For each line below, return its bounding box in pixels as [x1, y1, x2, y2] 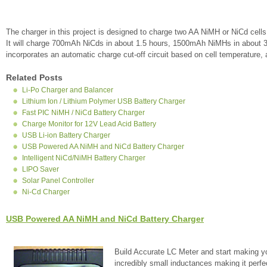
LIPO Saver [22, 165, 59, 173]
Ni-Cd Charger [22, 188, 70, 196]
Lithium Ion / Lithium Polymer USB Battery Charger [22, 97, 185, 105]
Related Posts [6, 73, 63, 82]
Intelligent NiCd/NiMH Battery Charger [22, 154, 145, 162]
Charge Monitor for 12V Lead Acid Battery [22, 120, 156, 128]
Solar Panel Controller [22, 176, 94, 185]
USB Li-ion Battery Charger [22, 131, 110, 139]
